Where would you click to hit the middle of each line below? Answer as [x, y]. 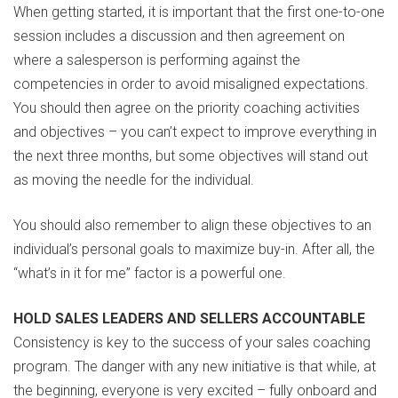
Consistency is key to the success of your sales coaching [192, 343]
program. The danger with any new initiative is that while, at [195, 367]
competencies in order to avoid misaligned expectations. [191, 84]
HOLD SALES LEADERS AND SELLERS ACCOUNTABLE [189, 319]
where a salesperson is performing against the [157, 60]
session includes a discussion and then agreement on [179, 36]
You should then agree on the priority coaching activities [187, 108]
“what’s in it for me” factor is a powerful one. [150, 274]
